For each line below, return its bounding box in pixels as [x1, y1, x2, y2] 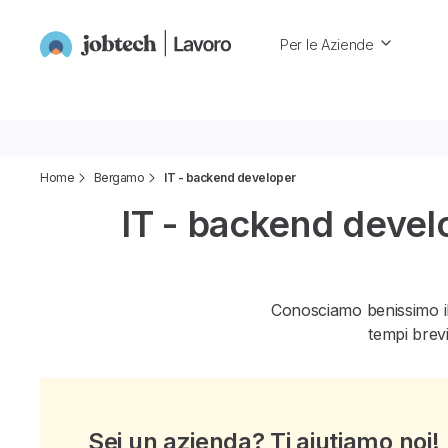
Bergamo [93, 170, 145, 185]
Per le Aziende [280, 36, 374, 53]
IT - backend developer [164, 170, 296, 185]
